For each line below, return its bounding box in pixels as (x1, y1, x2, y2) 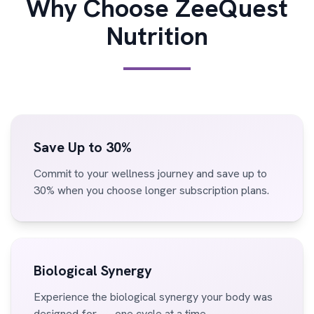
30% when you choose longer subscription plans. (34, 183, 269, 198)
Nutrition (106, 20, 208, 53)
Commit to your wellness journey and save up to (34, 166, 267, 181)
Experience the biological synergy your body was (34, 289, 273, 304)
